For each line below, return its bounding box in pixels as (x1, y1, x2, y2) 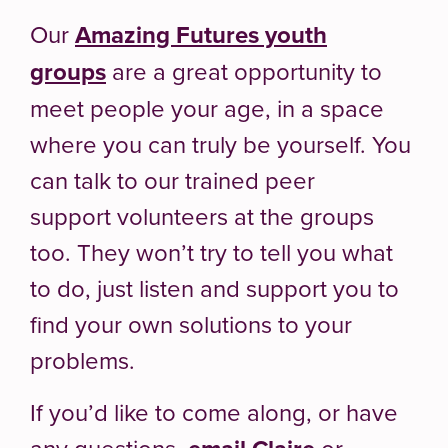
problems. (30, 342, 135, 377)
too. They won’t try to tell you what (30, 234, 393, 269)
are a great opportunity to (106, 53, 382, 88)
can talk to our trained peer (30, 162, 315, 197)
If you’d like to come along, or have (30, 394, 398, 429)
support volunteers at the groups (30, 198, 374, 233)
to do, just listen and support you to (30, 270, 399, 305)
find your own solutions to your (30, 306, 352, 341)
